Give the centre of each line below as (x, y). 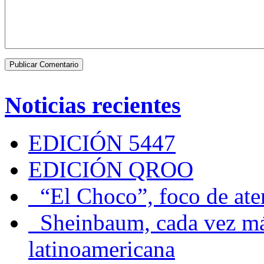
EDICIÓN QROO (111, 170)
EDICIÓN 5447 (102, 143)
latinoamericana (102, 249)
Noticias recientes (93, 105)
